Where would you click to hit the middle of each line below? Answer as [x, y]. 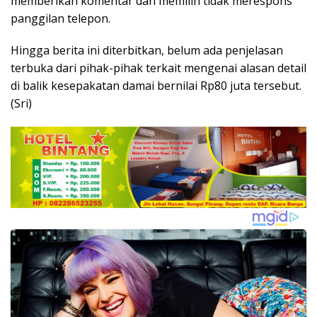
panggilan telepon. [60, 19]
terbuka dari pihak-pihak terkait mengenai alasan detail [158, 68]
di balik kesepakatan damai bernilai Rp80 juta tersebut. [156, 86]
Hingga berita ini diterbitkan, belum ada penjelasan [147, 51]
